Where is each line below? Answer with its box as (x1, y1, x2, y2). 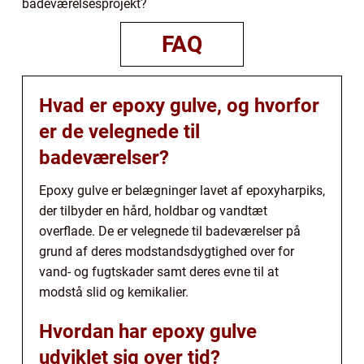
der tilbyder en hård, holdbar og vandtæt (39, 202, 267, 219)
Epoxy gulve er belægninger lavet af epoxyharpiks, (39, 182, 325, 198)
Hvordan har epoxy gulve (39, 319, 257, 343)
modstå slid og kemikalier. (39, 284, 188, 300)
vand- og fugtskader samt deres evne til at (39, 263, 279, 279)
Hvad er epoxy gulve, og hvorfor (39, 93, 319, 117)
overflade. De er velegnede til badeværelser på (39, 223, 301, 239)
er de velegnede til (39, 119, 200, 143)
